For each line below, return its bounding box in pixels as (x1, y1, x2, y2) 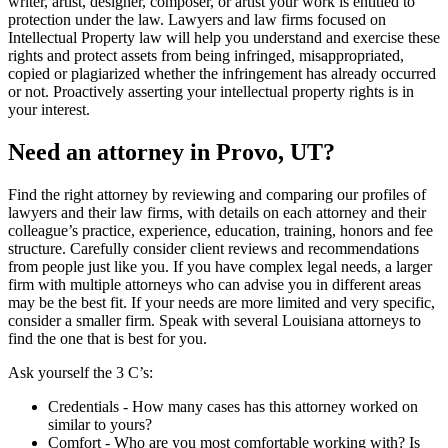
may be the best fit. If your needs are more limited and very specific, (8, 293, 435, 311)
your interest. (8, 101, 90, 119)
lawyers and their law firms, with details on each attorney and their (8, 203, 426, 221)
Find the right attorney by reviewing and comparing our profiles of (8, 185, 426, 203)
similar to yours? (48, 415, 152, 433)
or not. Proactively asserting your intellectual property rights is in (8, 83, 414, 101)
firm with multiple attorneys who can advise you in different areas (8, 275, 421, 293)
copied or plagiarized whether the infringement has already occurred (8, 65, 436, 83)
